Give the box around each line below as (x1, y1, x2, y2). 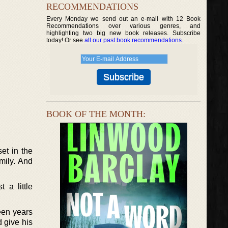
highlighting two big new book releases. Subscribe (46, 30, 201, 37)
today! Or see (46, 37, 84, 44)
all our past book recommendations (84, 37, 182, 44)
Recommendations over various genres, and (46, 22, 201, 30)
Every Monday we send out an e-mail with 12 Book (46, 15, 201, 22)
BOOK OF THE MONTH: (46, 109, 146, 119)
